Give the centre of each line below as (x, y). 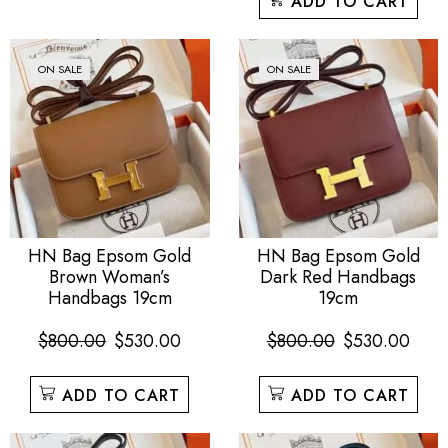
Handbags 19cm (109, 298)
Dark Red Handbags (338, 277)
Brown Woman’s (110, 277)
